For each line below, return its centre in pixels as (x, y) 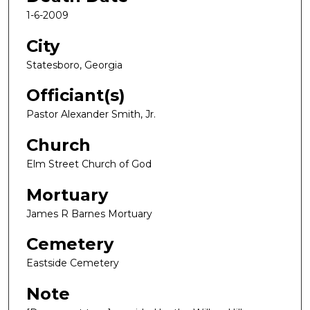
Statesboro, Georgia (74, 65)
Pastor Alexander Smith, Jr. (91, 115)
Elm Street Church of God (89, 164)
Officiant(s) (76, 95)
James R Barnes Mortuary (89, 213)
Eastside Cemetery (73, 263)
